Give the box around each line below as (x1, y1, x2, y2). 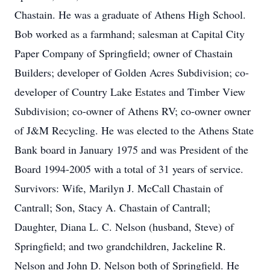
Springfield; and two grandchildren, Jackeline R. (14, 239, 226, 253)
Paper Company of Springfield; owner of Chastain (14, 46, 233, 60)
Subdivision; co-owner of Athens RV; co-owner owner (14, 104, 251, 118)
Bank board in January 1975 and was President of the (14, 142, 248, 157)
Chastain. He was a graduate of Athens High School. (14, 7, 246, 22)
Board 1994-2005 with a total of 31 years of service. (14, 162, 243, 176)
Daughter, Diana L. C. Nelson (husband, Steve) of (14, 219, 234, 234)
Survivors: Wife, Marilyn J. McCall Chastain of (14, 181, 223, 195)
